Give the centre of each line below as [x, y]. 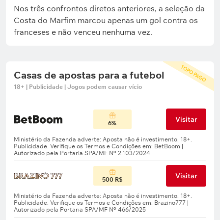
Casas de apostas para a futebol [89, 75]
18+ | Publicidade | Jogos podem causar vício [78, 87]
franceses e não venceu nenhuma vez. [83, 32]
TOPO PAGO [193, 73]
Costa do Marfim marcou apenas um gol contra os [106, 20]
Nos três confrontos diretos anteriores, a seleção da [109, 8]
